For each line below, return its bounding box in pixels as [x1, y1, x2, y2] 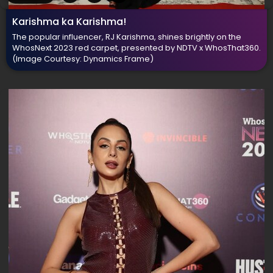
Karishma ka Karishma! [12, 15, 126, 29]
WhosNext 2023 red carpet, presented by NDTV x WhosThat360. [12, 42, 261, 54]
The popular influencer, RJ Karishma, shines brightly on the [12, 31, 241, 43]
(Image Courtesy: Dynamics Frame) [12, 53, 154, 65]
